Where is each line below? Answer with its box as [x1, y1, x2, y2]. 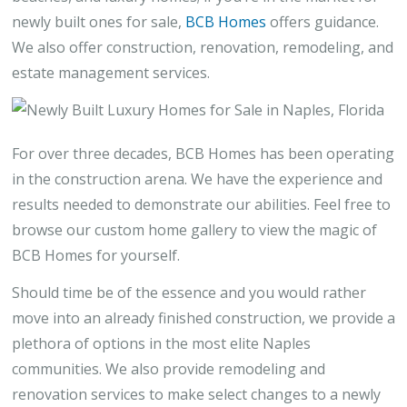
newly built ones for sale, [12, 12, 185, 32]
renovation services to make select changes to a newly [12, 384, 381, 404]
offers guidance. [266, 12, 379, 32]
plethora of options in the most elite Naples [12, 333, 311, 353]
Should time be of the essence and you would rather [12, 283, 366, 303]
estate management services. [12, 63, 210, 83]
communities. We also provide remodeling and [12, 359, 325, 379]
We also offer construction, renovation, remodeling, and [12, 37, 393, 57]
